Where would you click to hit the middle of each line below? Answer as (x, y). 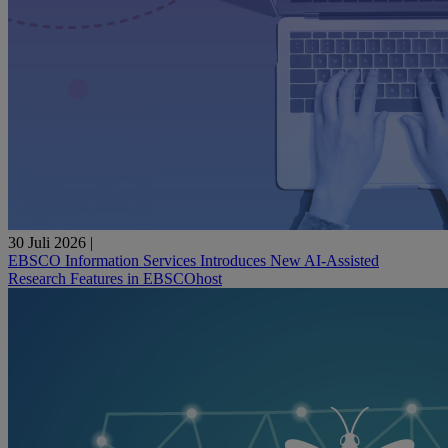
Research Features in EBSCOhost (115, 278)
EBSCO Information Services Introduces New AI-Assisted (193, 260)
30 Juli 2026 (49, 242)
